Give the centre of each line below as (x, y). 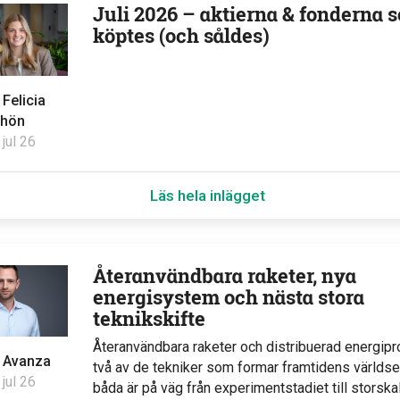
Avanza (26, 361)
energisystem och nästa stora (229, 296)
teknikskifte (150, 318)
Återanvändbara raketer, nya (225, 275)
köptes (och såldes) (182, 35)
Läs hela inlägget (207, 195)
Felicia (24, 100)
